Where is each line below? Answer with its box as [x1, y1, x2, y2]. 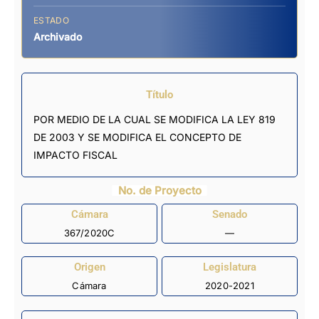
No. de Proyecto [117, 183, 202, 197]
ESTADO [33, 14, 69, 26]
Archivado [33, 30, 82, 43]
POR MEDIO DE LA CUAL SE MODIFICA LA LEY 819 [33, 113, 276, 125]
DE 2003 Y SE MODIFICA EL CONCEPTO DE [33, 130, 241, 143]
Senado [212, 208, 247, 221]
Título [146, 88, 173, 101]
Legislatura [203, 261, 256, 274]
